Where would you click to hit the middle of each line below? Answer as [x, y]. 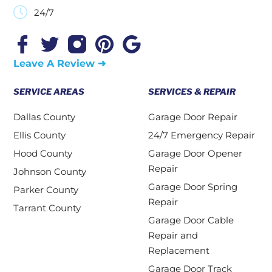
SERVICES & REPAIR [192, 91]
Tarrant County [47, 208]
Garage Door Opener [195, 153]
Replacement [179, 250]
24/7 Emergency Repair [202, 135]
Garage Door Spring [193, 187]
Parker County [46, 190]
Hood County [43, 153]
